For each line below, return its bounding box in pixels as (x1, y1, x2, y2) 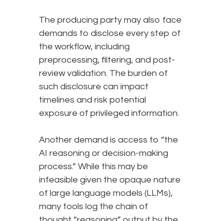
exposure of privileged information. (39, 109, 179, 118)
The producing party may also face (39, 15, 182, 25)
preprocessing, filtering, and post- (39, 55, 175, 65)
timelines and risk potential (39, 95, 146, 105)
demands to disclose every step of (39, 29, 181, 38)
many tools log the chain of (39, 202, 148, 212)
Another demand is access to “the (39, 135, 178, 145)
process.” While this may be (39, 162, 148, 172)
